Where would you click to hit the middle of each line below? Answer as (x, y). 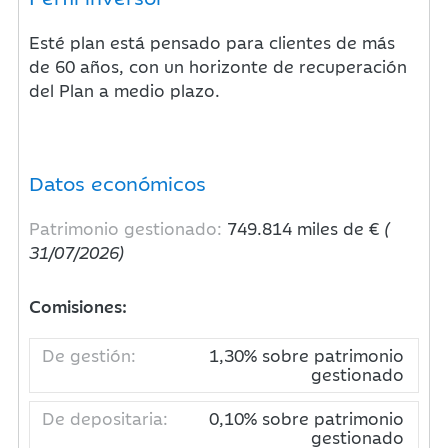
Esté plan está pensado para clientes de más (212, 42)
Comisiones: (78, 306)
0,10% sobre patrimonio (306, 418)
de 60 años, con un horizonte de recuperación (218, 66)
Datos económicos (118, 182)
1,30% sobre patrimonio (306, 355)
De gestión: (89, 355)
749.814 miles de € (306, 228)
